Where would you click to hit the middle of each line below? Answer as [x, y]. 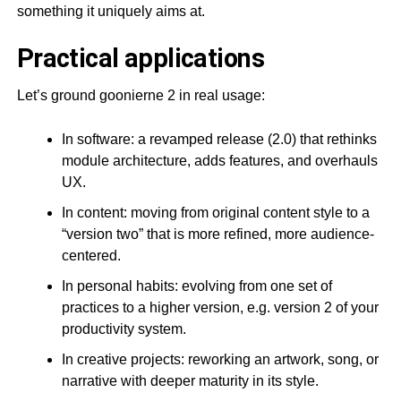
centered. [91, 255]
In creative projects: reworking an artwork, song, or [220, 359]
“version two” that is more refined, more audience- [218, 234]
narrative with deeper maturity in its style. [190, 380]
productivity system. [124, 328]
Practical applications [140, 58]
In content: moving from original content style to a [215, 212]
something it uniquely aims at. [111, 11]
